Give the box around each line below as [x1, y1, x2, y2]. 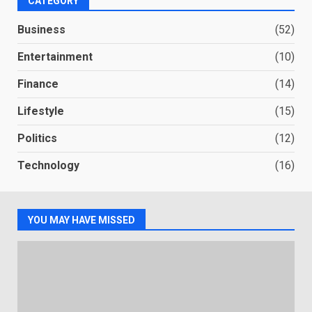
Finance [17, 77, 58, 91]
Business [17, 23, 65, 36]
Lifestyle [17, 104, 64, 118]
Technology [17, 159, 79, 172]
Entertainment [17, 50, 93, 63]
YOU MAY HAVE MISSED [28, 214, 135, 226]
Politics [17, 132, 57, 145]
